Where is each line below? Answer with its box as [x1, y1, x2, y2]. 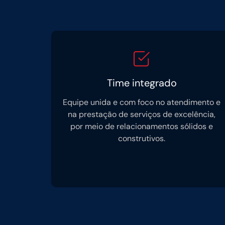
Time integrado [106, 76, 177, 89]
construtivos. [118, 133, 165, 144]
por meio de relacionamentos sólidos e [70, 121, 213, 132]
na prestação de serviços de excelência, [68, 109, 215, 120]
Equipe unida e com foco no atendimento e [63, 97, 220, 107]
